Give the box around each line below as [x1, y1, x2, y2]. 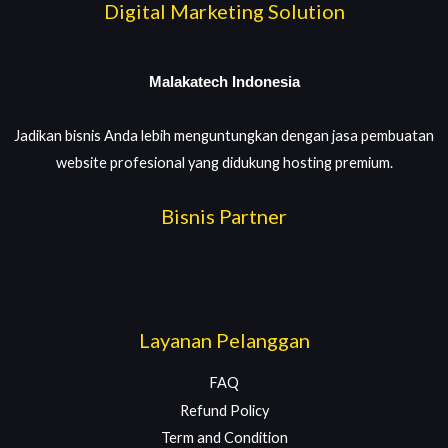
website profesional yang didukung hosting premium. [55, 153, 393, 171]
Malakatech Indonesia [148, 74, 300, 91]
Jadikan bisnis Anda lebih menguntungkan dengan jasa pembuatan [14, 126, 434, 144]
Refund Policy [179, 401, 269, 419]
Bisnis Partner [161, 204, 287, 229]
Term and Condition [160, 428, 288, 446]
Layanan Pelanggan [138, 327, 310, 352]
